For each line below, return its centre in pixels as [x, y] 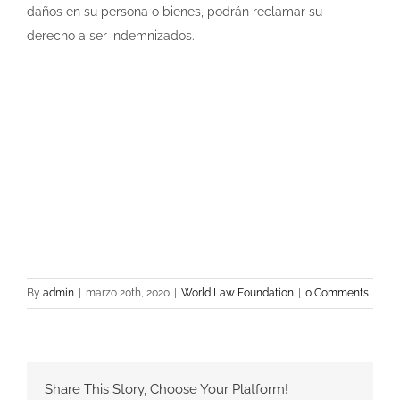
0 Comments [337, 292]
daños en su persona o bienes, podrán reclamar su [175, 11]
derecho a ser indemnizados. [111, 35]
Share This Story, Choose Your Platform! [167, 389]
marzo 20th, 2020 [128, 292]
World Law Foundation [237, 292]
